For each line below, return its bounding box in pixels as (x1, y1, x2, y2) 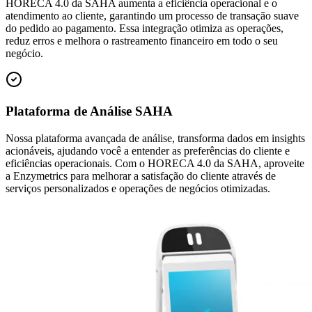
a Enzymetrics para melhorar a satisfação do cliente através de (6, 169, 276, 182)
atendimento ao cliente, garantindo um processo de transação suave (6, 10, 299, 22)
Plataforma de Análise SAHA (6, 104, 173, 118)
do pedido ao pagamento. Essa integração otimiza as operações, (6, 22, 283, 35)
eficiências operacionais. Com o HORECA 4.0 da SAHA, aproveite (6, 157, 304, 169)
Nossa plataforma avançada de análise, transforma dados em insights (6, 132, 305, 144)
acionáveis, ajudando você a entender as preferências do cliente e (6, 144, 290, 157)
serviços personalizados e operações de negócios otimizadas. (6, 182, 270, 194)
